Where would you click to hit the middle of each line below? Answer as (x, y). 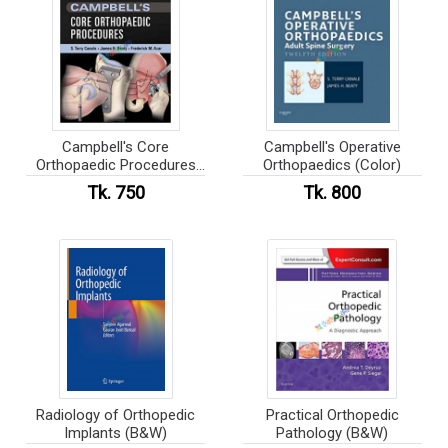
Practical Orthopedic (332, 414)
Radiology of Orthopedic (116, 414)
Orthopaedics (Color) (332, 165)
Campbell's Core (116, 147)
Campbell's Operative (332, 147)
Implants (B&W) (116, 432)
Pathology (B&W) (332, 432)
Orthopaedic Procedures (115, 165)
